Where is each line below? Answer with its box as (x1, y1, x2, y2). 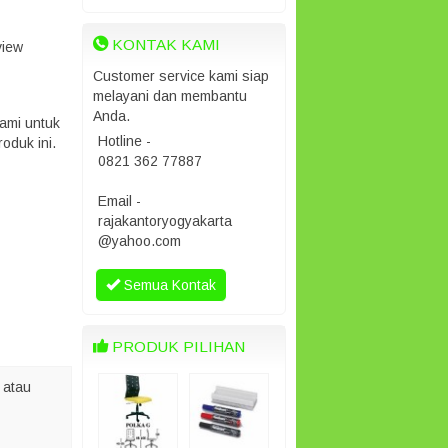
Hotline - (98, 133, 151, 149)
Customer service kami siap (93, 68, 269, 84)
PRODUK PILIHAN (108, 338, 245, 355)
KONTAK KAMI (108, 36, 220, 53)
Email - (98, 193, 141, 209)
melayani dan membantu (93, 88, 247, 104)
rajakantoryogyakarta (98, 213, 232, 229)
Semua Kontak (120, 277, 216, 293)
